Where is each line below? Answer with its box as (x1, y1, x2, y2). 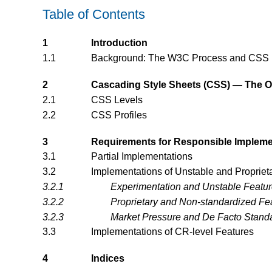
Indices (91, 253, 124, 264)
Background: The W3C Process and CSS (91, 53, 269, 64)
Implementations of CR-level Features (91, 226, 254, 237)
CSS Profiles (91, 109, 147, 120)
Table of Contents (42, 7, 145, 22)
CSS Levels (91, 94, 143, 105)
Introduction (91, 38, 148, 49)
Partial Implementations (91, 151, 192, 162)
